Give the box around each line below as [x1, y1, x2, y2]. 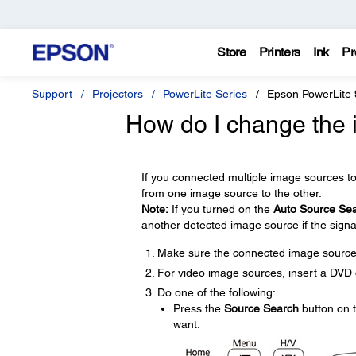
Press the [172, 302, 224, 315]
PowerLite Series [163, 87, 247, 100]
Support [32, 87, 72, 100]
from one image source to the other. [141, 187, 322, 199]
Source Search [223, 302, 299, 315]
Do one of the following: [157, 286, 276, 299]
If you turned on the [168, 203, 273, 215]
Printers [258, 44, 301, 60]
